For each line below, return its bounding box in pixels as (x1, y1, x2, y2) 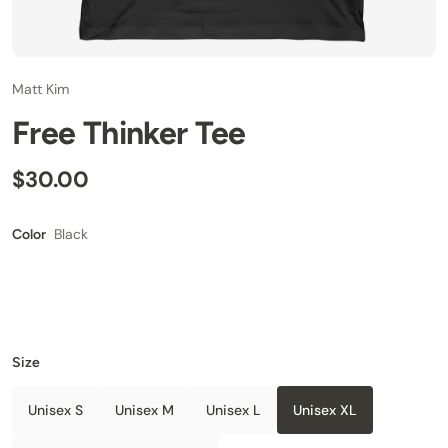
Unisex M (115, 400, 174, 419)
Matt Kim (12, 80, 69, 98)
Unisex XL (293, 400, 357, 419)
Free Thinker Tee (12, 114, 246, 152)
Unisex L (206, 400, 261, 419)
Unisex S (28, 400, 83, 419)
